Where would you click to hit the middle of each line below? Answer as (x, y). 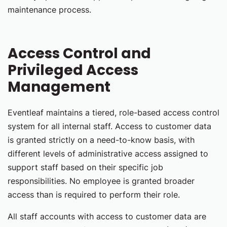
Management (59, 87)
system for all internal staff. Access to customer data (109, 126)
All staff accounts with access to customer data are (107, 216)
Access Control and (79, 53)
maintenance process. (49, 10)
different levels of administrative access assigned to (108, 154)
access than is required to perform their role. (94, 195)
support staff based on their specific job (85, 167)
